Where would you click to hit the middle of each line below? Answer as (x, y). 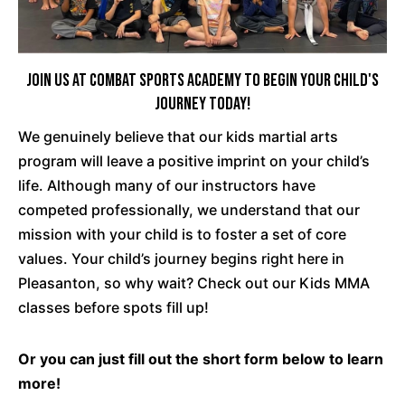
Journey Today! (202, 104)
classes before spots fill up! (113, 307)
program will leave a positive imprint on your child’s (194, 160)
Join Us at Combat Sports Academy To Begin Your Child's (202, 80)
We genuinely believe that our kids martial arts (178, 136)
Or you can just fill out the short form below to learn (201, 358)
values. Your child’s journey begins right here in (181, 258)
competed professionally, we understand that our (189, 209)
